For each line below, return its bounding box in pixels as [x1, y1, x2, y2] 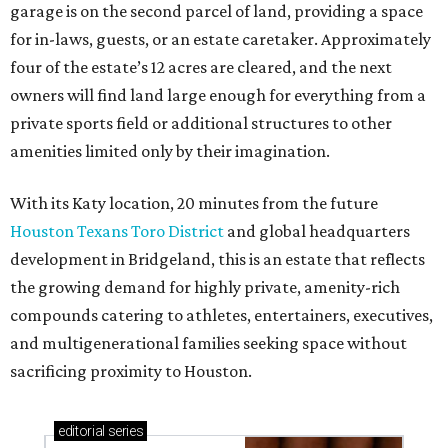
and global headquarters [224, 221, 410, 242]
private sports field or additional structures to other [10, 113, 392, 134]
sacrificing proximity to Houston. [10, 361, 252, 382]
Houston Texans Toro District [10, 221, 224, 242]
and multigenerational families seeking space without [10, 333, 407, 354]
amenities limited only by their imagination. [10, 141, 330, 162]
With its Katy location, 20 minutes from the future [10, 193, 378, 214]
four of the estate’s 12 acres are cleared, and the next [10, 57, 392, 78]
